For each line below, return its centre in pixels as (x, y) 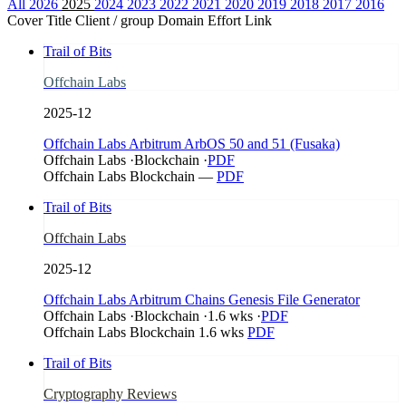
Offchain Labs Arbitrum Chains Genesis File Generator (202, 299)
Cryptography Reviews (110, 393)
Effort (224, 20)
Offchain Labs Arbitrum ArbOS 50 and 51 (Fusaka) (192, 143)
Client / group (115, 20)
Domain (181, 20)
